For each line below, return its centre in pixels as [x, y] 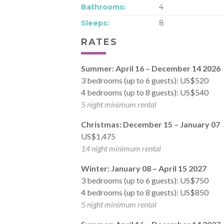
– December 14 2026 [182, 68]
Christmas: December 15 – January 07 [150, 124]
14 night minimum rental [121, 148]
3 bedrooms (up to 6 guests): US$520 [145, 80]
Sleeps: [95, 23]
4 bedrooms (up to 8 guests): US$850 [145, 192]
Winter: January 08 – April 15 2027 [144, 168]
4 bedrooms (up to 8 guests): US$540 [145, 92]
